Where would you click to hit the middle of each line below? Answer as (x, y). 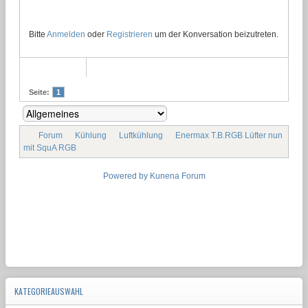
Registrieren (130, 34)
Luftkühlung (141, 135)
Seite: (39, 92)
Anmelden (66, 34)
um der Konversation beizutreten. (216, 34)
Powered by (125, 176)
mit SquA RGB (50, 147)
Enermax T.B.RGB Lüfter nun (229, 135)
